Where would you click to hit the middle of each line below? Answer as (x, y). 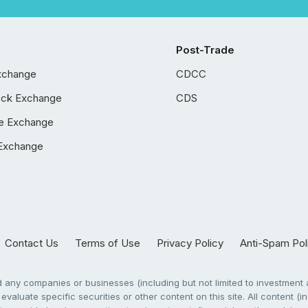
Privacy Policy (190, 243)
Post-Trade (205, 50)
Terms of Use (107, 243)
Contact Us (31, 243)
